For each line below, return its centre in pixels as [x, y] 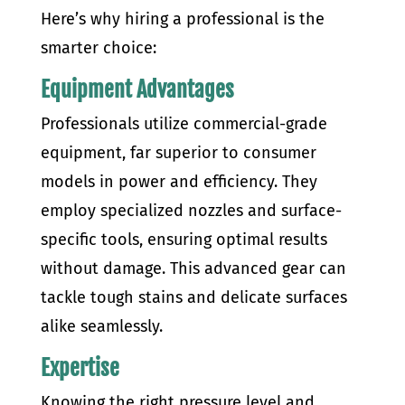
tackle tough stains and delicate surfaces [193, 297]
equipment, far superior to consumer [178, 153]
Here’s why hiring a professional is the [182, 19]
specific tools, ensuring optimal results [184, 240]
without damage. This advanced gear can [193, 268]
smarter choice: [98, 48]
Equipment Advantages [137, 89]
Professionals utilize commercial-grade [184, 124]
